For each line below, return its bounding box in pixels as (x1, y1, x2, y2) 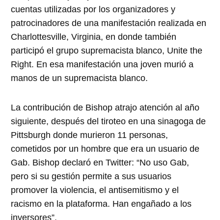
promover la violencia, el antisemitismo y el (11, 185, 179, 195)
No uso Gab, (139, 157, 190, 167)
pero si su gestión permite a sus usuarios (11, 171, 172, 181)
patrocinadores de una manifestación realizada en (11, 18, 207, 28)
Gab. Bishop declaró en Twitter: (11, 157, 137, 167)
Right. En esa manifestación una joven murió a (11, 59, 194, 69)
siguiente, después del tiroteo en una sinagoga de (11, 116, 206, 126)
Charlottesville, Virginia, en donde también (11, 31, 177, 42)
